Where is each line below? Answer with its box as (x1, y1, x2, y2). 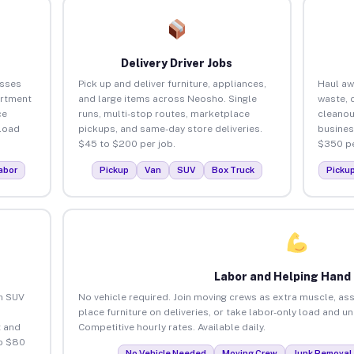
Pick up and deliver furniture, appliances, (77, 77, 266, 89)
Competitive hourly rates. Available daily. (77, 321, 265, 333)
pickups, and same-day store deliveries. (77, 122, 262, 134)
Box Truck (211, 164, 254, 175)
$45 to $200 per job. (77, 137, 175, 149)
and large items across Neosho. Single (77, 92, 257, 104)
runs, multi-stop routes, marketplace (77, 107, 250, 119)
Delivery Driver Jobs (121, 56, 233, 70)
